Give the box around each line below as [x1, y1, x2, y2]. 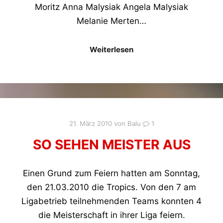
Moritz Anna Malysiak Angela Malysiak [35, 1, 188, 12]
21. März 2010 [69, 119, 112, 128]
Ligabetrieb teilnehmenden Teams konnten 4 [21, 196, 202, 207]
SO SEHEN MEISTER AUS [32, 136, 191, 152]
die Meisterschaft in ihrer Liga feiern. [38, 210, 185, 221]
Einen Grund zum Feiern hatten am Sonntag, [23, 168, 200, 179]
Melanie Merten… [77, 15, 146, 26]
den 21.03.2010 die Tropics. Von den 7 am [27, 182, 196, 193]
